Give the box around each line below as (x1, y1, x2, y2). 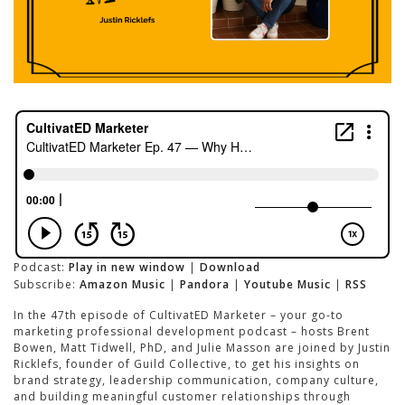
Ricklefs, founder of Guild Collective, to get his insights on (14, 356, 360, 372)
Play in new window (69, 259, 185, 276)
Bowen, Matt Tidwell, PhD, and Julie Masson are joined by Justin (14, 340, 391, 356)
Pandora (180, 277, 230, 293)
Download (200, 259, 260, 276)
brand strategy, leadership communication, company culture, (14, 372, 379, 389)
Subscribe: (14, 277, 80, 293)
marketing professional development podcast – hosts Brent (14, 324, 370, 340)
